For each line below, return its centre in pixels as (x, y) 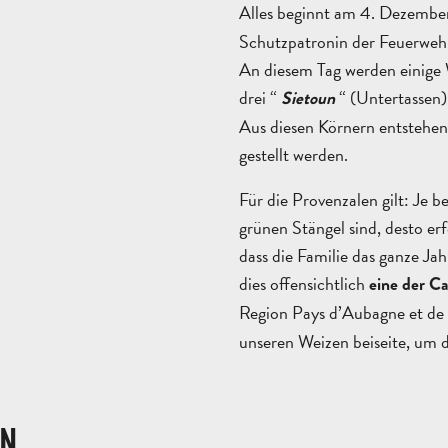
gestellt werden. (293, 154)
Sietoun (308, 98)
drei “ (260, 97)
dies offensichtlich (304, 284)
